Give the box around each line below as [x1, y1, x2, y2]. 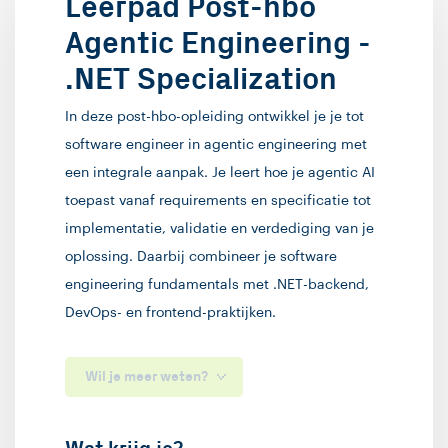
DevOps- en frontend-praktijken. [65, 306, 276, 320]
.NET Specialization [65, 62, 337, 98]
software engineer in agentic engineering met [65, 138, 367, 152]
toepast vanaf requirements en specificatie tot [65, 194, 371, 208]
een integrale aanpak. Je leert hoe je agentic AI [65, 166, 375, 180]
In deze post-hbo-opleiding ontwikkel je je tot [65, 110, 364, 124]
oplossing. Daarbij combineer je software [65, 250, 337, 264]
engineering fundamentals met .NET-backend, [65, 278, 369, 292]
